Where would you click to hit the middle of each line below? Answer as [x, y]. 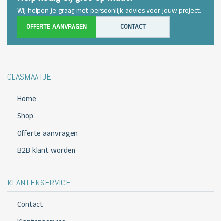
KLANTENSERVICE [39, 182]
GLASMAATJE [30, 76]
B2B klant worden [47, 151]
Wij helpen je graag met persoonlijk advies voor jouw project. [109, 11]
